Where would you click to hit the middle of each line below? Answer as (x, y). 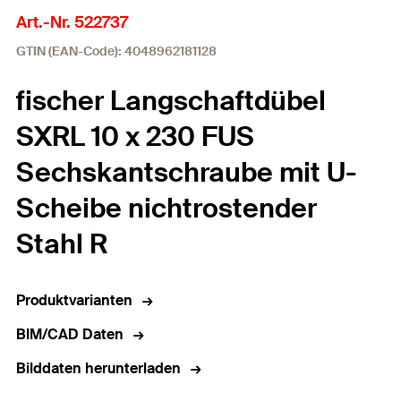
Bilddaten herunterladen (98, 368)
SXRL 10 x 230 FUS (135, 137)
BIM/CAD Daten (70, 334)
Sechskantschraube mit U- (187, 172)
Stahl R (62, 244)
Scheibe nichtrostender (166, 208)
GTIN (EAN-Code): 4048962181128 (116, 51)
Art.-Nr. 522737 (72, 22)
